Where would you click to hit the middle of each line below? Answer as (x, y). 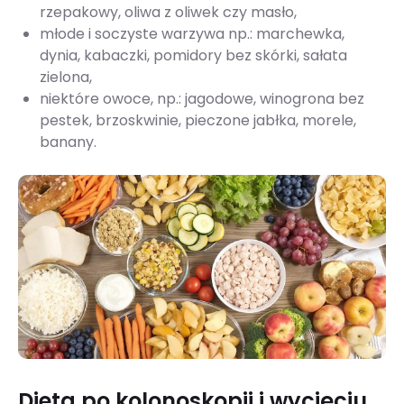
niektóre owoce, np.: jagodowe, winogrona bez (202, 99)
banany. (68, 142)
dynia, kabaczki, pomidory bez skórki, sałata (193, 56)
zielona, (66, 78)
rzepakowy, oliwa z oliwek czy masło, (168, 13)
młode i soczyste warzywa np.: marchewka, (192, 34)
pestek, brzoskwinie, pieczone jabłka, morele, (198, 121)
